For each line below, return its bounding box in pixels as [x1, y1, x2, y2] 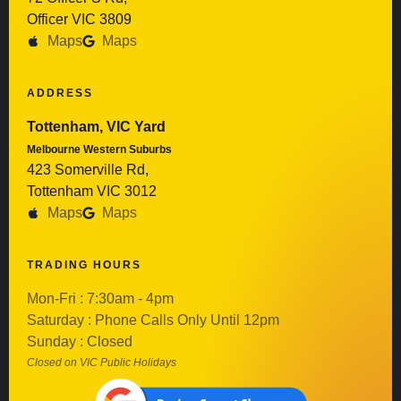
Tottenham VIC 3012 [27, 183, 157, 199]
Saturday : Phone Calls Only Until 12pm [27, 311, 279, 328]
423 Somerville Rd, [27, 161, 149, 177]
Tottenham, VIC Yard [27, 118, 166, 134]
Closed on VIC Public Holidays [27, 355, 176, 369]
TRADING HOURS [27, 258, 141, 271]
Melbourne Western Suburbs [27, 142, 172, 156]
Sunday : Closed [27, 333, 132, 349]
